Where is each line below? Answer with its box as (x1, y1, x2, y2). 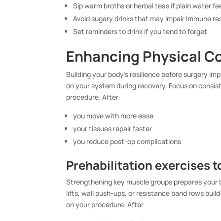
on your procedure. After (66, 200, 144, 210)
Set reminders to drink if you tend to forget (73, 27, 208, 37)
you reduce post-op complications (73, 137, 182, 147)
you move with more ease (73, 111, 154, 121)
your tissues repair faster (73, 124, 152, 134)
